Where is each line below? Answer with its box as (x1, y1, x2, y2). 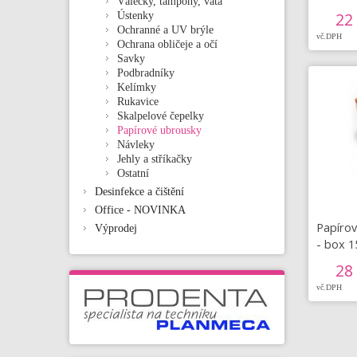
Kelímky (117, 81, 156, 93)
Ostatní (117, 167, 149, 179)
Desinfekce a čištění (95, 186, 184, 198)
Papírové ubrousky (117, 124, 202, 136)
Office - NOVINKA (95, 204, 186, 216)
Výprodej (95, 222, 137, 234)
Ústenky (117, 10, 154, 22)
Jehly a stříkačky (117, 153, 192, 165)
